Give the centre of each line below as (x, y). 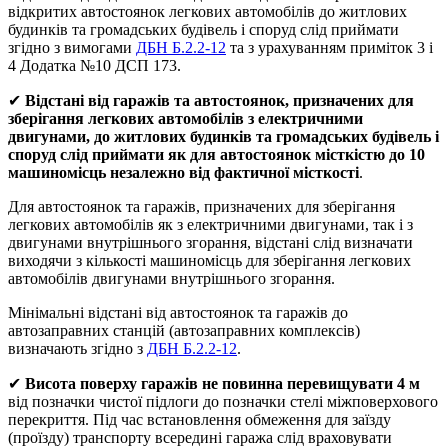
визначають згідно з (77, 349)
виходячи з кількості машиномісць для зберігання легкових (209, 261)
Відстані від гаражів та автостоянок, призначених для (219, 101)
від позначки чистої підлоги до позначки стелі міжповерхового (223, 402)
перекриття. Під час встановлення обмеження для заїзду (199, 420)
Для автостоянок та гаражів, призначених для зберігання (201, 207)
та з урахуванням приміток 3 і (329, 48)
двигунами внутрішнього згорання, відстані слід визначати (210, 243)
